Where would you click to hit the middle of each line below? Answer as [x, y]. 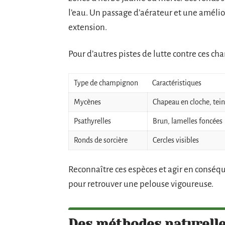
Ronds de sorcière [101, 140]
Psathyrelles [92, 121]
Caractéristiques [177, 83]
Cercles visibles [176, 140]
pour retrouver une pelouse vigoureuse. [141, 184]
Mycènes [87, 102]
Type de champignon [106, 83]
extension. [88, 27]
